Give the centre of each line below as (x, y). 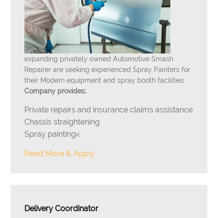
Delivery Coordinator (62, 209)
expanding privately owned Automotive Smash (99, 59)
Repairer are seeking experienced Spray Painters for (108, 70)
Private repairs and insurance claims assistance (109, 110)
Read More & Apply (60, 154)
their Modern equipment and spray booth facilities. (105, 80)
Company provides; (55, 91)
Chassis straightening (62, 122)
